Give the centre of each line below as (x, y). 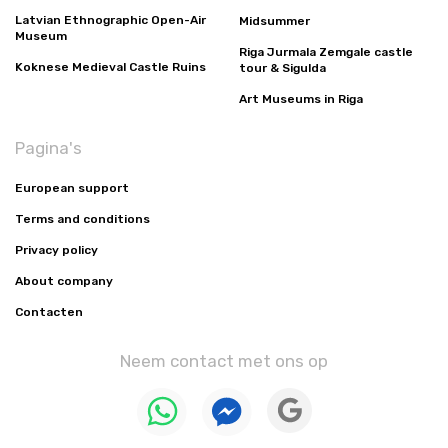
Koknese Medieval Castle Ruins (110, 67)
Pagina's (48, 148)
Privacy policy (56, 250)
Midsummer (274, 21)
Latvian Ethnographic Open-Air (110, 20)
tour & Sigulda (282, 68)
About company (64, 281)
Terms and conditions (82, 219)
